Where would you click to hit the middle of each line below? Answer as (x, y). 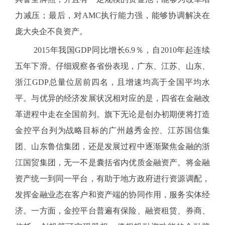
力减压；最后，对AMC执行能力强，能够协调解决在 (113, 15)
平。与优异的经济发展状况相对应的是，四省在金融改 (113, 98)
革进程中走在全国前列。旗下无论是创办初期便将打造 (113, 114)
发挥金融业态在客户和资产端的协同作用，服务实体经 (113, 195)
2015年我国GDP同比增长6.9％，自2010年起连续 (122, 50)
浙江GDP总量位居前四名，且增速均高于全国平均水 (113, 82)
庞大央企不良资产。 (51, 31)
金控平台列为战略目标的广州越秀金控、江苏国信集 (113, 130)
